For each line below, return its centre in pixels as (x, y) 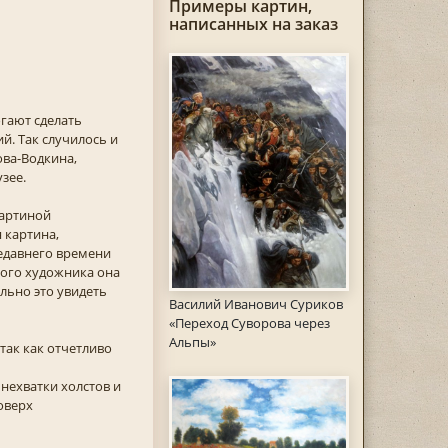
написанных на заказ (253, 24)
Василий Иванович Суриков (255, 304)
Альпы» (192, 342)
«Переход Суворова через (249, 323)
